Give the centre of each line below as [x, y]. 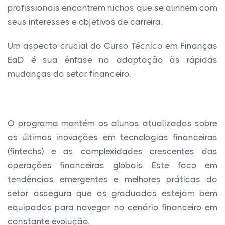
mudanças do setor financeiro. [69, 74]
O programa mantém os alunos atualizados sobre [113, 123]
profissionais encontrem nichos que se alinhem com [113, 7]
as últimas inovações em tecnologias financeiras [113, 137]
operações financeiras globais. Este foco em [113, 165]
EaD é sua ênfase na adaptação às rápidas [113, 60]
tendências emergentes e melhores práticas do [113, 179]
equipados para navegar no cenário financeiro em [113, 207]
